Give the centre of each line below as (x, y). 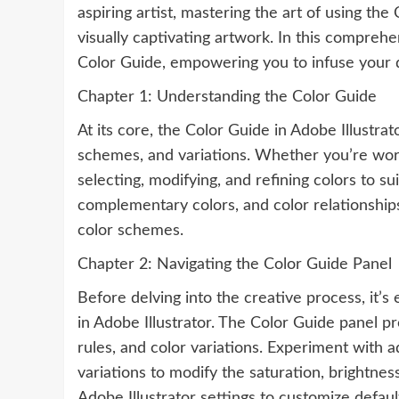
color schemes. (130, 231)
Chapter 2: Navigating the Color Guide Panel (235, 265)
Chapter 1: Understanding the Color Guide (227, 97)
